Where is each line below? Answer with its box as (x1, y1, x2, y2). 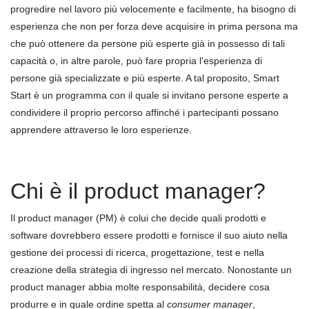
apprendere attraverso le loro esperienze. (10, 124, 192, 135)
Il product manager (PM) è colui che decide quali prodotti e (10, 212, 266, 223)
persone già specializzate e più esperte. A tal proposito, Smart (10, 72, 279, 83)
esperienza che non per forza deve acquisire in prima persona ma (10, 21, 298, 32)
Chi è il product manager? (10, 179, 266, 203)
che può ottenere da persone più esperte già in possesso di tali (10, 38, 285, 49)
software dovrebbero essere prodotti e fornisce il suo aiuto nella (10, 230, 288, 241)
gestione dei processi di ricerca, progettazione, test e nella (10, 247, 264, 258)
